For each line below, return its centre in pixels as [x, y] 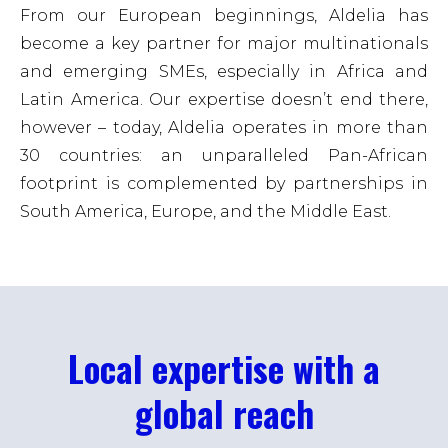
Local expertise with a [224, 368]
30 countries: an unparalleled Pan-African [224, 155]
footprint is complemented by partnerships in [224, 183]
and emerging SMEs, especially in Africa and [224, 71]
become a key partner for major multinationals [224, 43]
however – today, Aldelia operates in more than [224, 127]
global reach [224, 413]
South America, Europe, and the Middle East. [205, 211]
